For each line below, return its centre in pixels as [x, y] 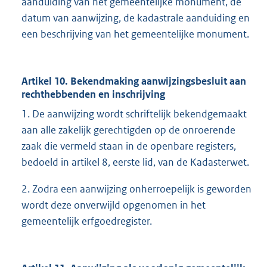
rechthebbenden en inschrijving [93, 94]
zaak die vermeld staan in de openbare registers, [129, 146]
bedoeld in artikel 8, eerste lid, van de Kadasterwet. [135, 162]
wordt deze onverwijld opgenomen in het [114, 205]
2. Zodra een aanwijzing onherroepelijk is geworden [136, 189]
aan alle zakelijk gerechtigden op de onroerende [128, 130]
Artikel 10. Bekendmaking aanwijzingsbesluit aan [134, 81]
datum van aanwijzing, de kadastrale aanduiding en [136, 18]
